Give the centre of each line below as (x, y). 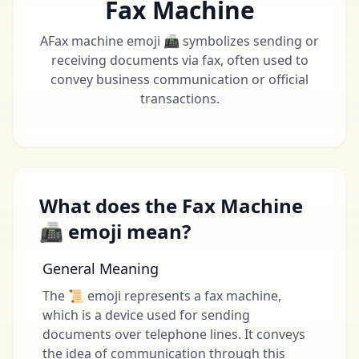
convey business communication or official (179, 79)
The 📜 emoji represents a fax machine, (162, 296)
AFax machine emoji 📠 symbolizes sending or (179, 41)
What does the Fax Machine (171, 206)
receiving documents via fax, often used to (179, 60)
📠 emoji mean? (115, 231)
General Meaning (101, 268)
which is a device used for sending (146, 315)
